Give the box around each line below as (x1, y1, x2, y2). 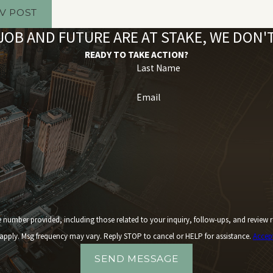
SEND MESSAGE (94, 252, 179, 264)
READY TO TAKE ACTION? (85, 48, 188, 60)
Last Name (136, 62, 180, 74)
